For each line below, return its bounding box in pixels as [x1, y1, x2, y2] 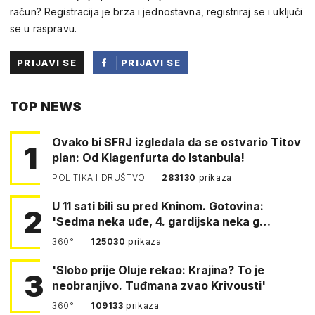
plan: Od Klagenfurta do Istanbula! [52, 150, 245, 165]
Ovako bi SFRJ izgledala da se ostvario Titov [52, 134, 301, 149]
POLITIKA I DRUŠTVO [52, 172, 148, 183]
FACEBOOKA [121, 101, 188, 113]
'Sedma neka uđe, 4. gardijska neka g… [52, 214, 271, 229]
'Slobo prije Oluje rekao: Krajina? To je [52, 262, 264, 277]
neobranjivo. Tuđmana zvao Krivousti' [52, 278, 266, 292]
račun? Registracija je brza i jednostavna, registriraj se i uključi [10, 5, 303, 18]
